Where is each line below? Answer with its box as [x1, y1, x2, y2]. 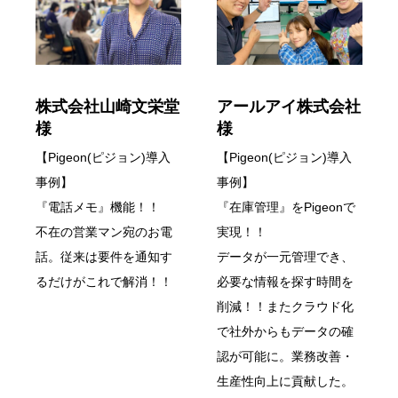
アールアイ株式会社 [217, 98, 361, 116]
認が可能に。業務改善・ [217, 349, 354, 364]
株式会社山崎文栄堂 [36, 98, 179, 116]
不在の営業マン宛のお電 [36, 225, 172, 240]
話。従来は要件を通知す [36, 250, 172, 265]
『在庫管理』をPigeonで [217, 200, 355, 215]
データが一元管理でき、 [217, 250, 354, 265]
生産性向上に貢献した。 [217, 374, 354, 389]
